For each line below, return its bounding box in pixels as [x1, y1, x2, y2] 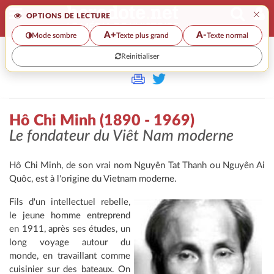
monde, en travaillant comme [9, 251, 130, 261]
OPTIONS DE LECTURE [24, 12, 111, 20]
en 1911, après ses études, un [9, 224, 130, 234]
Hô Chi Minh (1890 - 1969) [9, 113, 194, 129]
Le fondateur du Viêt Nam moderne [9, 128, 234, 144]
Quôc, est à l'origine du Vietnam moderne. [9, 174, 177, 184]
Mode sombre [31, 31, 76, 39]
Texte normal [207, 31, 249, 39]
